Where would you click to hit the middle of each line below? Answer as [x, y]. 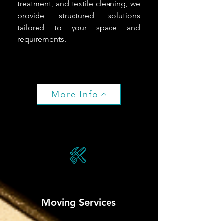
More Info [75, 94]
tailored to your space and [79, 27]
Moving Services [78, 202]
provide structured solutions [79, 15]
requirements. [42, 39]
